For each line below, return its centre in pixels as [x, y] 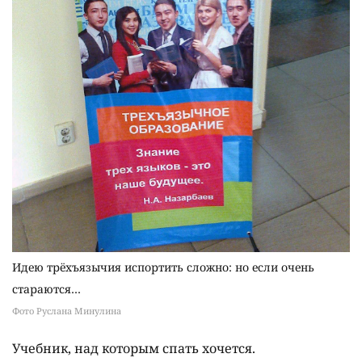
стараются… [46, 288]
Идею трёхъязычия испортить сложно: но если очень [163, 267]
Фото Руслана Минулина [67, 310]
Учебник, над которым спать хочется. [134, 348]
